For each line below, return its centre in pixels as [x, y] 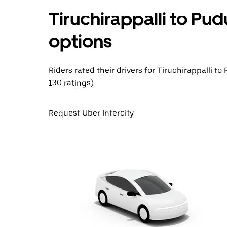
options [80, 41]
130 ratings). [72, 83]
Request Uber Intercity [91, 113]
